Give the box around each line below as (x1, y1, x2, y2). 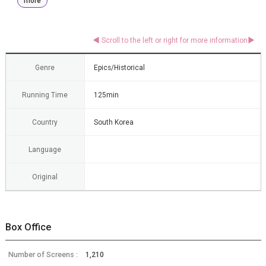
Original (32, 173, 58, 182)
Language (28, 145, 61, 154)
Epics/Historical (93, 64, 145, 72)
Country (32, 118, 58, 127)
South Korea (93, 118, 134, 127)
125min (93, 91, 119, 100)
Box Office (5, 221, 51, 233)
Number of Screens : (8, 250, 80, 259)
